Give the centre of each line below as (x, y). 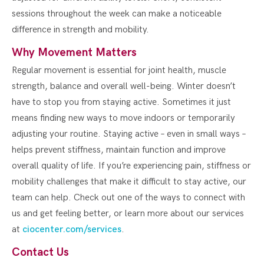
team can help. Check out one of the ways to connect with (128, 197)
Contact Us (40, 252)
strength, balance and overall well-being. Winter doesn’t (124, 86)
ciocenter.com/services (72, 229)
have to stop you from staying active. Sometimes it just (121, 102)
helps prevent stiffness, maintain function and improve (119, 150)
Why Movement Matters (74, 52)
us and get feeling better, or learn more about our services (128, 213)
